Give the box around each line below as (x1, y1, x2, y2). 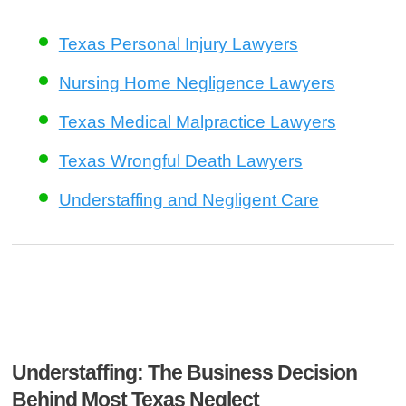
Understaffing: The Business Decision (12, 360, 358, 384)
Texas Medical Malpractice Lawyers (58, 111, 336, 131)
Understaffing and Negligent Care (58, 189, 319, 209)
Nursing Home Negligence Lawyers (58, 72, 335, 92)
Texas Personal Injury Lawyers (58, 34, 298, 53)
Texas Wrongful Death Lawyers (58, 150, 303, 170)
